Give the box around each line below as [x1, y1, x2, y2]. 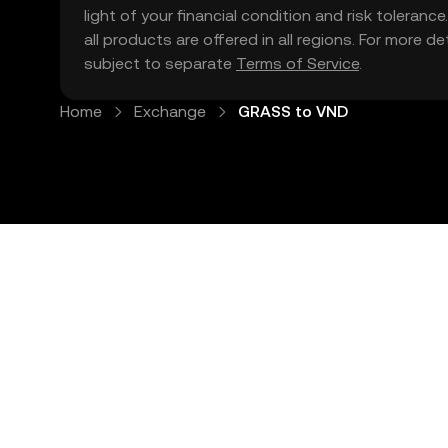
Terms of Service [236, 54, 359, 73]
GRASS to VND [238, 102, 348, 121]
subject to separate [84, 54, 236, 73]
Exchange [134, 102, 206, 121]
